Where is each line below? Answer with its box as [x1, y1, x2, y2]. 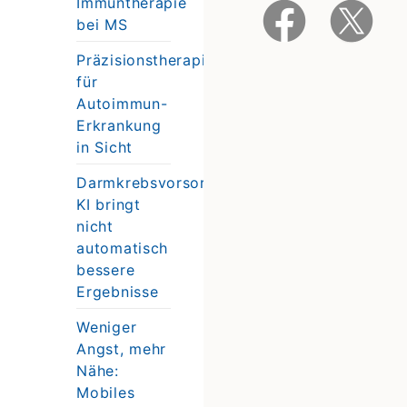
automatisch [76, 238, 169, 257]
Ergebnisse [76, 282, 159, 301]
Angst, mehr [76, 339, 167, 358]
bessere [76, 260, 135, 279]
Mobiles [76, 382, 135, 402]
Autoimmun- [76, 94, 168, 113]
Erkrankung [76, 115, 162, 134]
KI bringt [76, 194, 141, 213]
